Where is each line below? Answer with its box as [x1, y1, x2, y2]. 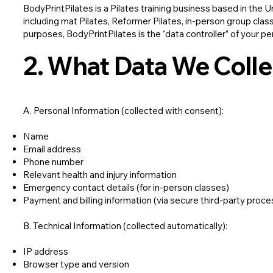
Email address [23, 143, 82, 155]
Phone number [23, 156, 84, 168]
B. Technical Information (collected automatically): [23, 220, 228, 232]
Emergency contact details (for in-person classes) [23, 182, 230, 194]
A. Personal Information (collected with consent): [23, 105, 224, 117]
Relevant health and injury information [23, 169, 177, 181]
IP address [23, 246, 69, 258]
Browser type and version [23, 258, 130, 271]
